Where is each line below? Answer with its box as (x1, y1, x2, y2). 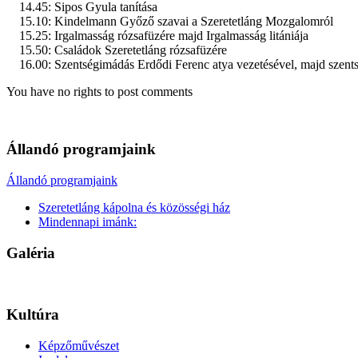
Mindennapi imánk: (38, 215, 137, 229)
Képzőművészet (38, 338, 119, 352)
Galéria (6, 244, 55, 261)
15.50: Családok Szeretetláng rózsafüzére (6, 42, 227, 57)
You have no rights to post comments (6, 84, 193, 98)
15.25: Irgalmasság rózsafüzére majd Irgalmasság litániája (6, 28, 308, 42)
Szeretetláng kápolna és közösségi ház (38, 201, 230, 215)
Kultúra (6, 306, 59, 324)
